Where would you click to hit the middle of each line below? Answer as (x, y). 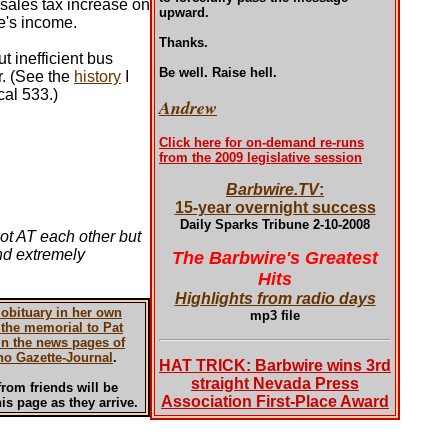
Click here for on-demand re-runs (261, 142)
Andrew (188, 107)
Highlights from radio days (275, 298)
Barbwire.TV (272, 189)
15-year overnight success (275, 207)
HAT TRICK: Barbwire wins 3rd (275, 365)
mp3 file (275, 315)
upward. (184, 12)
